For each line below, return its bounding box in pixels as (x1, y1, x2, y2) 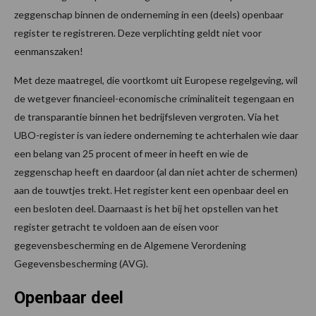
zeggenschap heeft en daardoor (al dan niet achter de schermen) (14, 166, 298, 178)
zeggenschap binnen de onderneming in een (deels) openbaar (14, 8, 284, 20)
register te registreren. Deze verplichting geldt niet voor (14, 27, 262, 39)
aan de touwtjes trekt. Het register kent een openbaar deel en (14, 184, 288, 196)
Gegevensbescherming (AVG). (14, 257, 148, 269)
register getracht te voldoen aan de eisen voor (14, 221, 219, 233)
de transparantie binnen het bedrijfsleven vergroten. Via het (14, 111, 279, 123)
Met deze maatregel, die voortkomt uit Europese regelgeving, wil (14, 74, 298, 86)
